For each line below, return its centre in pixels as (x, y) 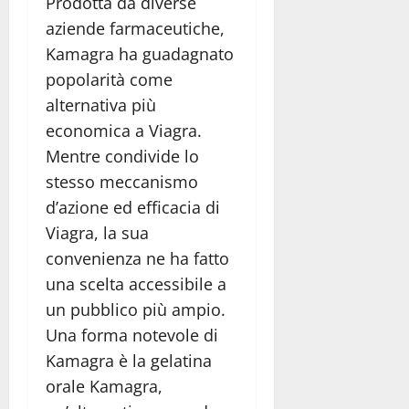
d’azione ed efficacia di (133, 208)
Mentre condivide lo (122, 157)
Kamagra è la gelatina (129, 361)
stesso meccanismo (122, 182)
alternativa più (101, 105)
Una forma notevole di (132, 336)
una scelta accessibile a (136, 284)
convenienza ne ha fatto (137, 259)
